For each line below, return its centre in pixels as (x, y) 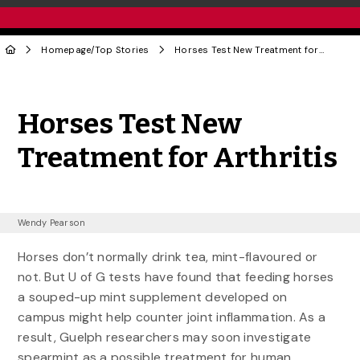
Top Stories (122, 50)
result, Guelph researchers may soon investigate (164, 337)
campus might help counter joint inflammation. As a (172, 317)
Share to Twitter (227, 98)
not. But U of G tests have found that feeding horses (176, 277)
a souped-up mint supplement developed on (152, 297)
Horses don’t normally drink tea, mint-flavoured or (168, 257)
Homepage (66, 50)
